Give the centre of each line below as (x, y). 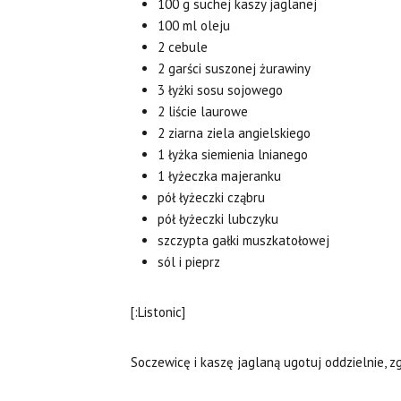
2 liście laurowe (203, 112)
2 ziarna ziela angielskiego (234, 133)
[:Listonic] (158, 312)
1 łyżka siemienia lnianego (233, 155)
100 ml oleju (194, 26)
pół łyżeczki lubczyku (218, 219)
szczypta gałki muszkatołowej (243, 241)
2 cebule (183, 47)
